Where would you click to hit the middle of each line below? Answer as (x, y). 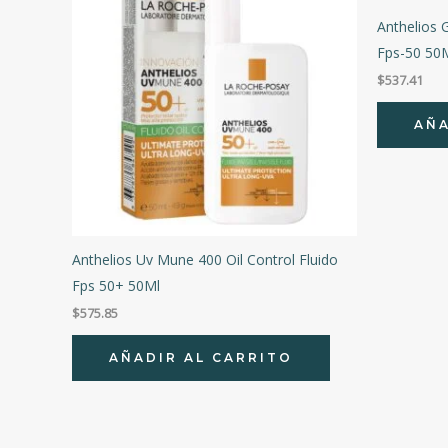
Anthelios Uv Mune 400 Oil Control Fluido (205, 260)
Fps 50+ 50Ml (116, 286)
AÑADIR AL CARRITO (201, 357)
